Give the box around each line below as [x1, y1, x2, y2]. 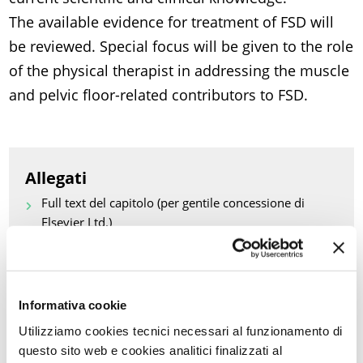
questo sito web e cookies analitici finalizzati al [19, 343, 282, 357]
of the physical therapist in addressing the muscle [9, 61, 350, 81]
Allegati [25, 167, 88, 190]
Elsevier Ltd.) [41, 214, 113, 231]
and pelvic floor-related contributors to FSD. [9, 85, 309, 105]
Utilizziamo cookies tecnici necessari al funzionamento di [19, 323, 343, 338]
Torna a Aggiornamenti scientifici [138, 294, 354, 313]
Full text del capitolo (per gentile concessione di [41, 194, 305, 211]
